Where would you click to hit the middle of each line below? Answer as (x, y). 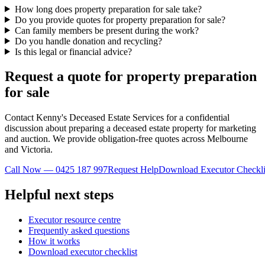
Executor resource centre (75, 220)
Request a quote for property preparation (131, 77)
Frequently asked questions (79, 231)
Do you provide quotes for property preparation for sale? (120, 20)
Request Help (133, 170)
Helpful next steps (59, 195)
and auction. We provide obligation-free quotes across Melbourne (126, 139)
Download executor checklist (83, 252)
